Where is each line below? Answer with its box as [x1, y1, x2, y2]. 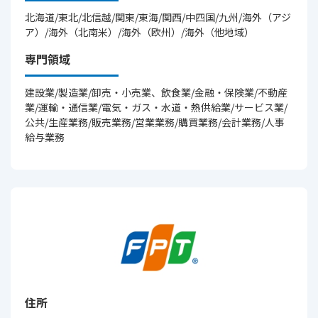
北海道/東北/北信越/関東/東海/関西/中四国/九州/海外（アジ [25, 10, 291, 24]
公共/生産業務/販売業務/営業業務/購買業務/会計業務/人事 [25, 115, 285, 129]
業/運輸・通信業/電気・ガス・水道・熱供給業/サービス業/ [25, 100, 287, 114]
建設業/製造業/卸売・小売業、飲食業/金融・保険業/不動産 [25, 85, 287, 99]
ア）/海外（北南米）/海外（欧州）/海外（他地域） [25, 25, 254, 39]
